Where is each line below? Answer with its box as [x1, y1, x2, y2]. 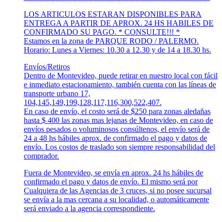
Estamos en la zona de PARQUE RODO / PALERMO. [24, 37, 199, 46]
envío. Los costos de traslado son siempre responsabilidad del [24, 143, 215, 152]
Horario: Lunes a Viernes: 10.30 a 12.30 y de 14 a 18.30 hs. [24, 46, 211, 55]
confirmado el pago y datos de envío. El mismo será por [24, 177, 198, 186]
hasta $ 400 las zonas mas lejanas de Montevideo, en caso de [24, 116, 213, 125]
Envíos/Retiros [24, 62, 70, 71]
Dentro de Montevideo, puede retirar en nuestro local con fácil [24, 71, 218, 80]
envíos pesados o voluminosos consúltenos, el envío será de [24, 125, 210, 134]
